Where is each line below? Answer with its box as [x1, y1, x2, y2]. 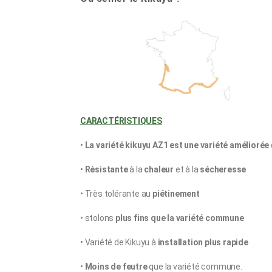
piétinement [152, 189, 200, 199]
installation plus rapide [157, 237, 248, 248]
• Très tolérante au [80, 189, 152, 199]
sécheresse [200, 165, 246, 175]
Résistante [84, 165, 128, 175]
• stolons [80, 213, 115, 223]
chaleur [142, 165, 174, 175]
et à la [174, 165, 200, 175]
